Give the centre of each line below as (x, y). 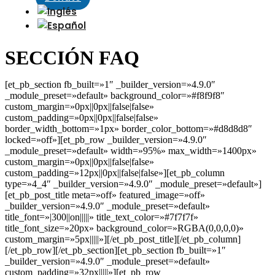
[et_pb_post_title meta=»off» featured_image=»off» (105, 195)
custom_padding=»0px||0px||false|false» (82, 117)
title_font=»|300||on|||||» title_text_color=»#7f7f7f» (102, 217)
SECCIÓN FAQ (72, 57)
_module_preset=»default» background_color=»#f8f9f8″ (115, 95)
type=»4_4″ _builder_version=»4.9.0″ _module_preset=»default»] (133, 184)
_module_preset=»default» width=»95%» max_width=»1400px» (131, 150)
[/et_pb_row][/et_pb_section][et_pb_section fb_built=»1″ (115, 250)
